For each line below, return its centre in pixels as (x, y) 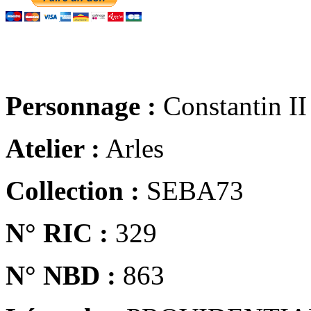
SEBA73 (192, 190)
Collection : (73, 190)
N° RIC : (57, 233)
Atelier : (53, 148)
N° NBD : (61, 275)
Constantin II (232, 106)
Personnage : (81, 106)
